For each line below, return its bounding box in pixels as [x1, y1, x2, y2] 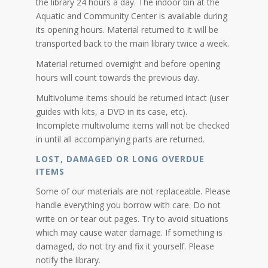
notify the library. [36, 254, 105, 266]
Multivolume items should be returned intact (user [36, 92, 229, 103]
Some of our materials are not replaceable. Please [36, 185, 230, 197]
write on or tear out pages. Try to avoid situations [36, 212, 229, 224]
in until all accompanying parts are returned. [36, 133, 209, 145]
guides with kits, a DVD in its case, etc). [36, 105, 187, 117]
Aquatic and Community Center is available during [36, 10, 227, 22]
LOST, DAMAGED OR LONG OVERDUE [36, 153, 205, 165]
